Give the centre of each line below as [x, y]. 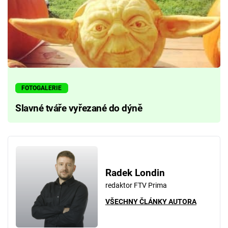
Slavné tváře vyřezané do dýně [79, 108]
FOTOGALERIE [42, 88]
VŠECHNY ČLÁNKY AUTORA [151, 202]
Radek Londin [135, 173]
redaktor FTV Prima [136, 185]
